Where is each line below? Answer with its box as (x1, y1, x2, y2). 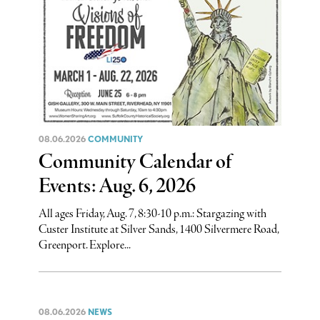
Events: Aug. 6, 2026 (38, 172, 196, 201)
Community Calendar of (38, 148, 232, 176)
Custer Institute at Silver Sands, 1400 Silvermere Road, (38, 221, 279, 238)
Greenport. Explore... (38, 236, 131, 254)
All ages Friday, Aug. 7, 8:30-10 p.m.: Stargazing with (38, 205, 266, 222)
